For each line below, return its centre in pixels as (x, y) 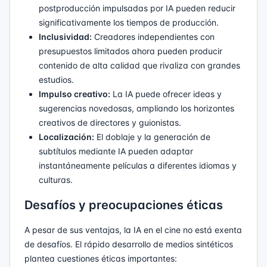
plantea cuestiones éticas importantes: (101, 258)
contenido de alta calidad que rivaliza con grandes (139, 65)
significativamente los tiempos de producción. (129, 22)
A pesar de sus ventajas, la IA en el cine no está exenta (133, 229)
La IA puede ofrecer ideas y (166, 94)
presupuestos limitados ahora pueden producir (131, 51)
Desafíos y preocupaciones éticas (124, 205)
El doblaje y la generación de (152, 136)
